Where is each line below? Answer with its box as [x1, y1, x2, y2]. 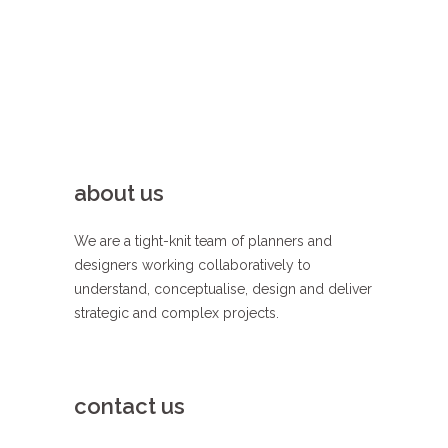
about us [74, 180, 164, 207]
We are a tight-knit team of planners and [74, 233, 332, 250]
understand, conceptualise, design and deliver [74, 281, 372, 298]
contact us [74, 393, 185, 420]
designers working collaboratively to [74, 257, 311, 274]
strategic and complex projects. [74, 305, 283, 322]
